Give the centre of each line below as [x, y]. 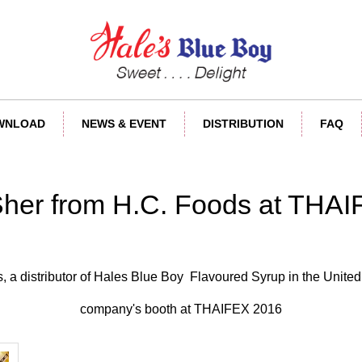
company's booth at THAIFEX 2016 [181, 309]
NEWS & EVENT [124, 124]
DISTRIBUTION [243, 124]
